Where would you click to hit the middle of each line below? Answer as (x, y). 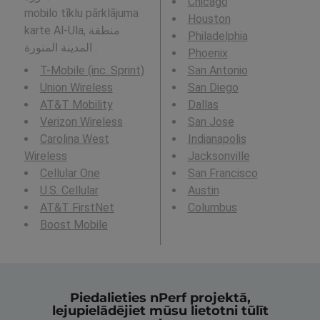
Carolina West (74, 139)
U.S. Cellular (69, 190)
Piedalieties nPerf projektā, (160, 298)
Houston (209, 19)
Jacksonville (219, 156)
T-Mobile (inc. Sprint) (92, 70)
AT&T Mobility (76, 104)
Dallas (203, 104)
